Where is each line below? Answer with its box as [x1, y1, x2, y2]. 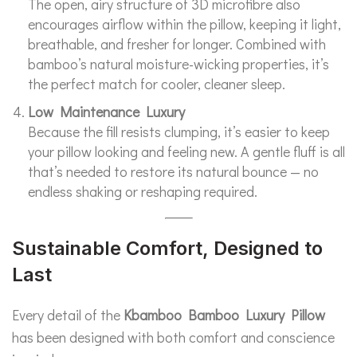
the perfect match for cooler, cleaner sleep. [28, 74, 285, 93]
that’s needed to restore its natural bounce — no [28, 162, 319, 181]
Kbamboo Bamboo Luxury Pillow [124, 305, 325, 324]
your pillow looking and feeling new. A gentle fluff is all [28, 142, 345, 161]
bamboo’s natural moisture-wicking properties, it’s [28, 54, 329, 73]
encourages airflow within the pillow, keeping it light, [28, 14, 341, 33]
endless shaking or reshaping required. [28, 182, 257, 201]
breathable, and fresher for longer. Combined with [28, 34, 326, 53]
